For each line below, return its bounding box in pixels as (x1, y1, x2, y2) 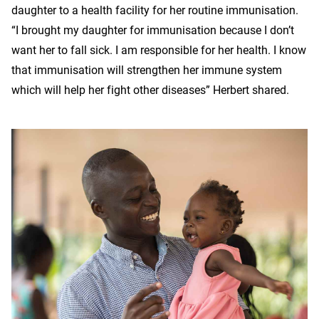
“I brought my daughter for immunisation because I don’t (11, 23, 294, 37)
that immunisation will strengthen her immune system (11, 63, 282, 77)
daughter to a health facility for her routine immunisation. (11, 3, 298, 17)
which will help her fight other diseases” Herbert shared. (11, 83, 289, 97)
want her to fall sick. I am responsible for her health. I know (11, 43, 306, 57)
